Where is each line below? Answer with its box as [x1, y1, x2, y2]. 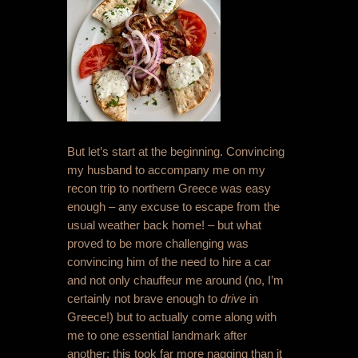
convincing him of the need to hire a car [67, 255, 271, 269]
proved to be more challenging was [67, 237, 249, 251]
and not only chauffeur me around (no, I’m [67, 273, 284, 288]
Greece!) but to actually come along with [67, 310, 276, 324]
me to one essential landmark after [67, 328, 247, 343]
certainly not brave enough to [67, 292, 221, 306]
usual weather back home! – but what [67, 218, 261, 233]
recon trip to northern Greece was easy [67, 181, 271, 196]
